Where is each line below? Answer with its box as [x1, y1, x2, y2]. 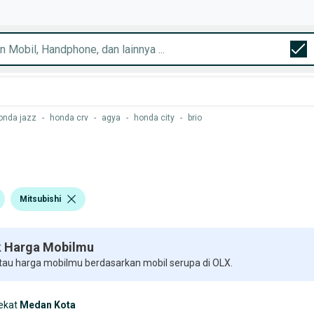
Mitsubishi [20, 193, 61, 204]
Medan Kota [20, 299, 76, 310]
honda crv [50, 113, 88, 123]
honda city [134, 113, 175, 123]
